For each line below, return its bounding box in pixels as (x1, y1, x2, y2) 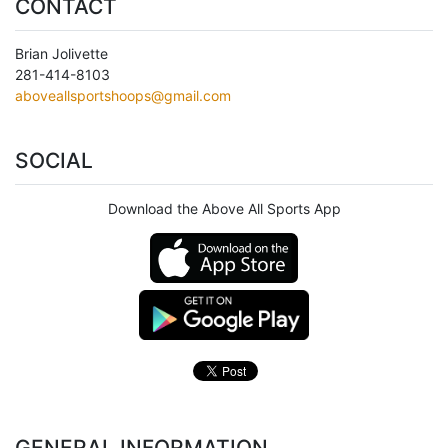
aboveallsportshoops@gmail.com (15, 87, 231, 105)
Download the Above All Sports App (107, 199, 341, 217)
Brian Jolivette (15, 45, 108, 63)
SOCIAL (15, 148, 93, 174)
